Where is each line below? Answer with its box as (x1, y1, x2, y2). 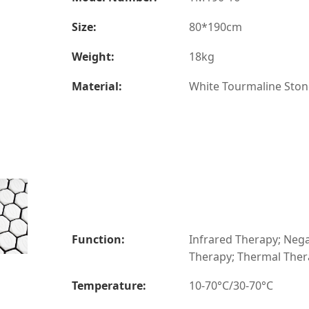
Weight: (72, 48, 114, 64)
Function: (72, 231, 125, 247)
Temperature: (72, 278, 146, 294)
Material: (72, 78, 122, 94)
